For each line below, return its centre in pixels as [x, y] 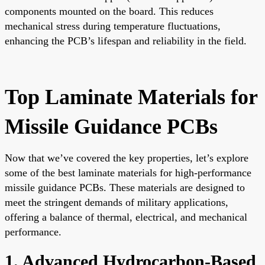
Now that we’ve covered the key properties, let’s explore [127, 158]
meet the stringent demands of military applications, [117, 202]
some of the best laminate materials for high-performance [128, 172]
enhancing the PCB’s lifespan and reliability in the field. [126, 41]
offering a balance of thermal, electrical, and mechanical [126, 217]
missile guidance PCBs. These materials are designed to [125, 187]
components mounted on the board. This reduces [109, 11]
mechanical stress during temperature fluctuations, [113, 26]
